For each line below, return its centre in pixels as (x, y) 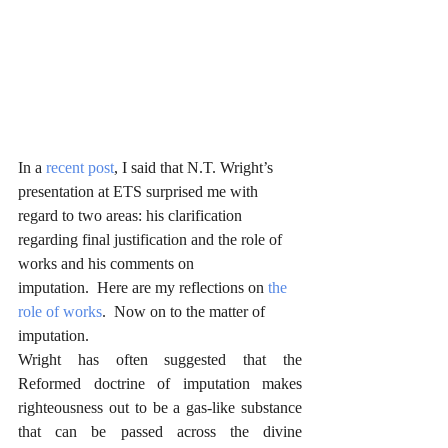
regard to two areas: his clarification (132, 216)
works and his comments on (108, 264)
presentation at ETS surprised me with (140, 192)
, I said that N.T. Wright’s (195, 168)
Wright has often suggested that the (160, 360)
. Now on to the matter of (185, 312)
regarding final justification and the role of (152, 240)
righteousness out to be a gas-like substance (160, 408)
